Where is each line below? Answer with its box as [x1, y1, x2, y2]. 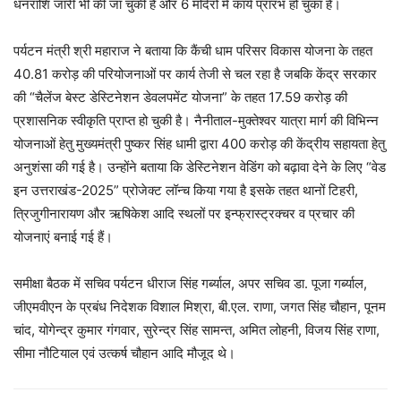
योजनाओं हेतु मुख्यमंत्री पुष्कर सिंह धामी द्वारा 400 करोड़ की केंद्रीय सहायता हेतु [13, 135, 385, 153]
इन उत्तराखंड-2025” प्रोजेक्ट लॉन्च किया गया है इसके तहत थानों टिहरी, [13, 182, 358, 200]
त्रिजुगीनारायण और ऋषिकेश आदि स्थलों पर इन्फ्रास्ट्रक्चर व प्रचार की [13, 205, 354, 223]
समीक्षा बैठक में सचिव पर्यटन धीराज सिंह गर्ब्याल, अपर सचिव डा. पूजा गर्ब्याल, [13, 275, 367, 293]
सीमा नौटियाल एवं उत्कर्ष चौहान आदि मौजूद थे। [13, 345, 235, 363]
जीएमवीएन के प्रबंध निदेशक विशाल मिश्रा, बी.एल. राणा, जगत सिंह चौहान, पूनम [13, 298, 386, 316]
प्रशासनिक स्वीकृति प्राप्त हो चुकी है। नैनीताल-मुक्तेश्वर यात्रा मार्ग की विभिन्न [13, 112, 379, 130]
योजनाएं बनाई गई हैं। [13, 228, 113, 246]
